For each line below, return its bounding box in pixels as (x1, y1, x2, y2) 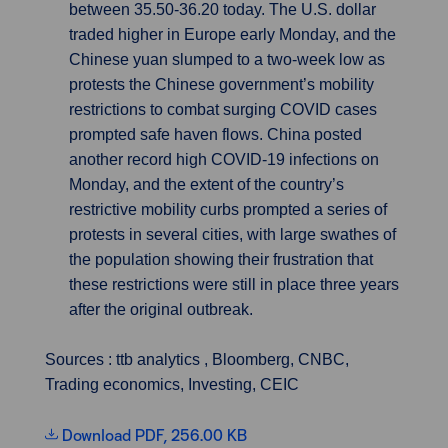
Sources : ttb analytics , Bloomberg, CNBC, (45, 351, 349, 368)
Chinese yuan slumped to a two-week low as (69, 51, 385, 68)
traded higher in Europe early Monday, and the (69, 26, 396, 43)
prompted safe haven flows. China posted (69, 126, 362, 143)
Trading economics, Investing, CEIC (45, 376, 299, 393)
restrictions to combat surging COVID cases (69, 101, 377, 118)
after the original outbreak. (69, 301, 253, 318)
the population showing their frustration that (69, 251, 373, 268)
